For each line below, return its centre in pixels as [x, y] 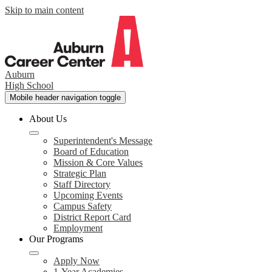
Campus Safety [83, 206]
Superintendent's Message [103, 141]
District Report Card [92, 217]
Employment [78, 228]
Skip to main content [44, 10]
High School [29, 85]
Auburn [20, 74]
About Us [48, 119]
